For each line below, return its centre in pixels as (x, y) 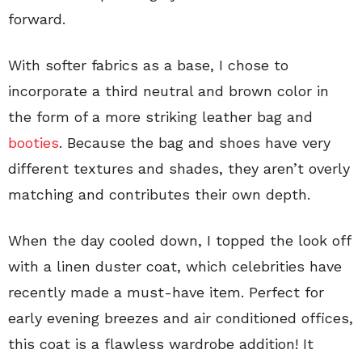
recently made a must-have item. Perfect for (166, 293)
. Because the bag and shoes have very (195, 143)
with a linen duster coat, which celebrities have (175, 267)
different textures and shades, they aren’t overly (179, 169)
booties (34, 143)
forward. (37, 19)
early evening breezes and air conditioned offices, (181, 318)
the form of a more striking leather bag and (160, 117)
